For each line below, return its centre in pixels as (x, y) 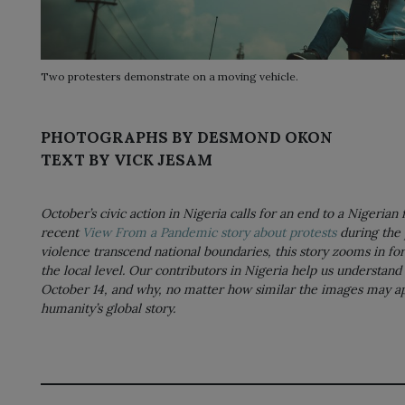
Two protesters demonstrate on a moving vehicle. (170, 77)
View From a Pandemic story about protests (209, 233)
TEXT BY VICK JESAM (127, 160)
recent (61, 233)
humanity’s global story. (108, 309)
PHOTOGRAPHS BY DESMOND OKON (187, 138)
